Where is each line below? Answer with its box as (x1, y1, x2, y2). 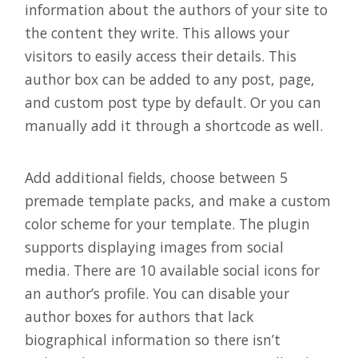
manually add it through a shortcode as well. (25, 116, 323, 136)
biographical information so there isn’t (25, 329, 280, 349)
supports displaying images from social (25, 237, 284, 257)
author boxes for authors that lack (25, 306, 254, 326)
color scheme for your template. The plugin (25, 213, 310, 233)
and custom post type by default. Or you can (25, 93, 321, 113)
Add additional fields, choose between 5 (25, 167, 288, 187)
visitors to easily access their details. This (25, 46, 296, 66)
